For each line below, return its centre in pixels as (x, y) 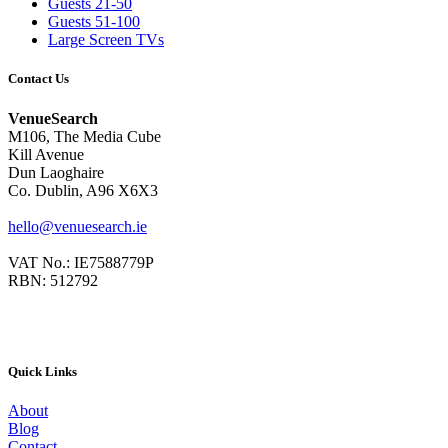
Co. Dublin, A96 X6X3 (83, 190)
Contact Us (38, 79)
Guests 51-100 (94, 22)
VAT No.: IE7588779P (81, 262)
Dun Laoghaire (56, 172)
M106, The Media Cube (84, 136)
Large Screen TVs (106, 40)
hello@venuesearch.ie (77, 226)
